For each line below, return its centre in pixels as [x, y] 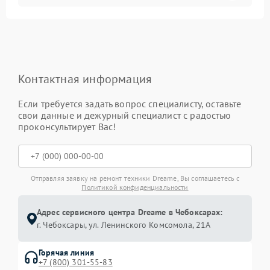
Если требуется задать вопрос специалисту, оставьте [130, 104]
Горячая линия [66, 253]
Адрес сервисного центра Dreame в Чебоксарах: [130, 212]
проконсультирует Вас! [67, 127]
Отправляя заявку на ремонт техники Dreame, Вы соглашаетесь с [135, 178]
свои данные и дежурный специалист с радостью [125, 115]
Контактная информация [85, 79]
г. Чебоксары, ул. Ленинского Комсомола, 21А [124, 225]
